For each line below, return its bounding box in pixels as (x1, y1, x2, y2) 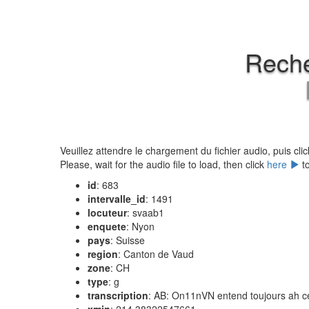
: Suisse (110, 233, 145, 247)
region (88, 247, 118, 261)
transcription (88, 288, 148, 302)
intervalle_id (88, 192, 146, 206)
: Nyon (126, 219, 154, 233)
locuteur (88, 206, 127, 219)
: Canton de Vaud (118, 247, 194, 261)
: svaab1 (127, 206, 164, 219)
